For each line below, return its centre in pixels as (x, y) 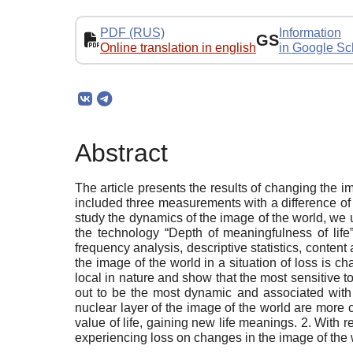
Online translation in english (178, 47)
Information (310, 32)
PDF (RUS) (132, 32)
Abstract (121, 153)
